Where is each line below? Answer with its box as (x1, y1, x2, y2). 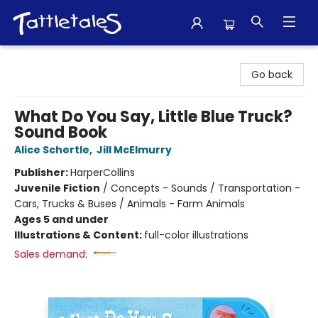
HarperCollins (70, 165, 135, 180)
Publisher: (14, 165, 70, 180)
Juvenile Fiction (14, 181, 100, 195)
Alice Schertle (14, 143, 89, 157)
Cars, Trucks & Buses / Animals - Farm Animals (14, 197, 245, 211)
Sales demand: (14, 247, 87, 261)
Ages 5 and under (14, 212, 109, 226)
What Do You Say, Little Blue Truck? (14, 106, 292, 128)
